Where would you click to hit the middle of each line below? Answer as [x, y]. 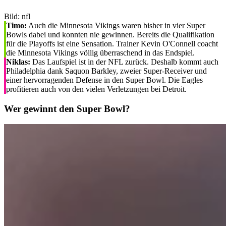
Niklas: [18, 62]
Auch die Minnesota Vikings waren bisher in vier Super [116, 26]
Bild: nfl [17, 17]
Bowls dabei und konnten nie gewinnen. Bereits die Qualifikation [110, 35]
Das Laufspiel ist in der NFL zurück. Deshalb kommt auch [124, 62]
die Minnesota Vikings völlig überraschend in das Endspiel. [100, 53]
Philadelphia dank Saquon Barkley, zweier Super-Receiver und [106, 71]
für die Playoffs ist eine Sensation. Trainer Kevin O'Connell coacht [112, 44]
